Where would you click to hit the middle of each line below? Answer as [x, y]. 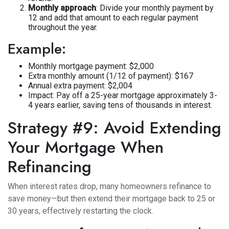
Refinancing [50, 167]
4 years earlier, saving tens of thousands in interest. [120, 105]
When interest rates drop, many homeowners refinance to [109, 186]
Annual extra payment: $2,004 [80, 86]
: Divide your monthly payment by [155, 8]
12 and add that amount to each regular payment [113, 18]
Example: [37, 49]
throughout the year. [63, 27]
